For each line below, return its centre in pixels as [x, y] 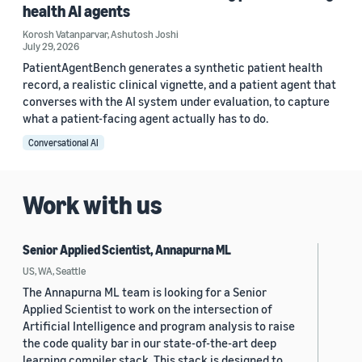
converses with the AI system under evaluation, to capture [176, 101]
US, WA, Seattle [54, 271]
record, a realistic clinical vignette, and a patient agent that [179, 84]
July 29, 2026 [51, 46]
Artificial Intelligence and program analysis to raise [159, 326]
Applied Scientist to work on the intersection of [147, 309]
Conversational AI [63, 143]
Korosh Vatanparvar [65, 34]
